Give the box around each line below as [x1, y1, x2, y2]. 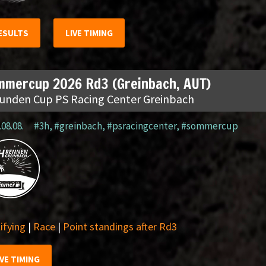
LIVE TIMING [65, 27, 113, 39]
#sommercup [180, 119, 238, 132]
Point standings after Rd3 [62, 220, 177, 233]
